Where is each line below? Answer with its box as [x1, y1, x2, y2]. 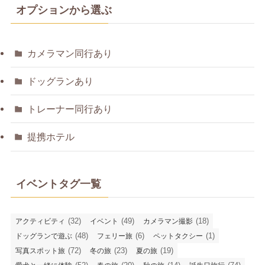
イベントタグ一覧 [15, 177, 101, 190]
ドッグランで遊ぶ [15, 231, 72, 240]
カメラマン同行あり [27, 47, 113, 59]
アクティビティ [15, 216, 65, 225]
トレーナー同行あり [27, 104, 113, 115]
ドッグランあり [27, 76, 94, 87]
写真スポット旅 [15, 246, 65, 255]
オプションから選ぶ [15, 4, 112, 16]
